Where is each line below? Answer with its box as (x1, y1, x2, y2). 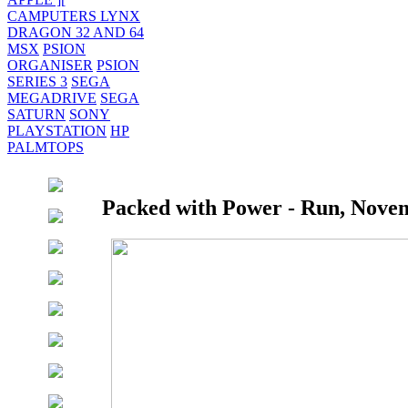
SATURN (7, 107, 66, 122)
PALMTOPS (7, 139, 84, 155)
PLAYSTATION (7, 123, 107, 138)
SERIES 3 (7, 74, 67, 89)
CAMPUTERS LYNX (7, 8, 140, 24)
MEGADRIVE (7, 90, 97, 106)
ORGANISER (7, 57, 93, 73)
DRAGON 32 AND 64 (7, 25, 144, 40)
